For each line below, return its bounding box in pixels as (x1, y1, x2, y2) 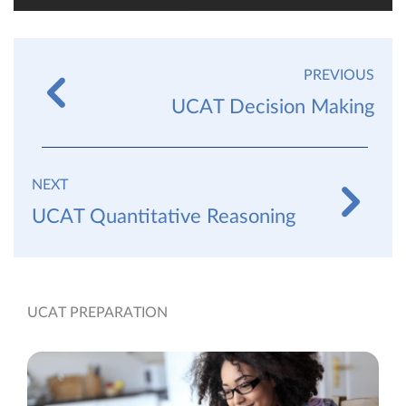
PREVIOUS (304, 67, 374, 82)
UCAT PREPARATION (27, 304, 168, 320)
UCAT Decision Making (171, 96, 374, 117)
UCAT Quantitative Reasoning (32, 206, 295, 227)
